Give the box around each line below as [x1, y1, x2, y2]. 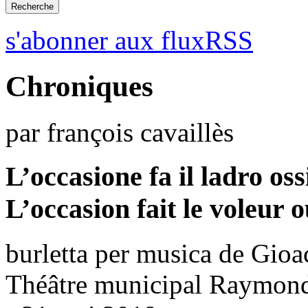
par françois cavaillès [5, 117, 234, 147]
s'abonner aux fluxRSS [5, 25, 253, 55]
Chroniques [5, 69, 153, 102]
